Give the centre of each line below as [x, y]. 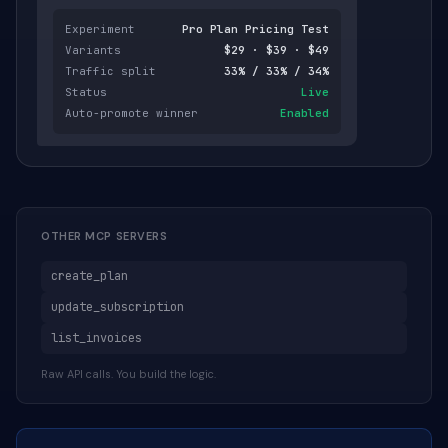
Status [86, 92]
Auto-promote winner [131, 113]
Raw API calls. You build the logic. [128, 374]
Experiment [100, 29]
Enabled [304, 113]
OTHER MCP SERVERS [104, 236]
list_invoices [96, 338]
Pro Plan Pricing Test [255, 29]
